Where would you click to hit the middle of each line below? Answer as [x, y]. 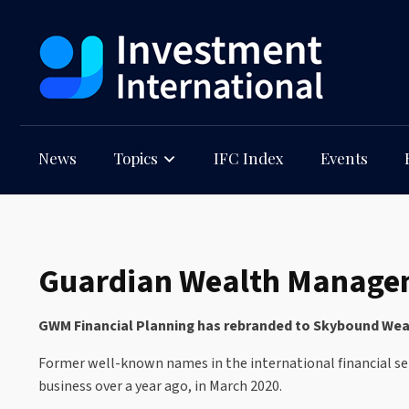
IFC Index [249, 158]
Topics [136, 158]
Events [345, 158]
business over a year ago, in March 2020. [160, 386]
